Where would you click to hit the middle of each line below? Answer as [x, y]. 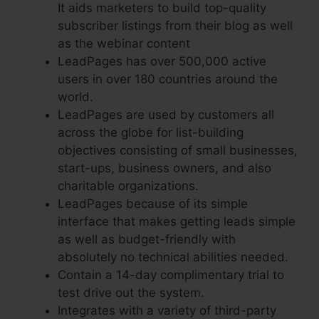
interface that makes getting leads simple [177, 222]
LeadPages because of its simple [153, 204]
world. [75, 97]
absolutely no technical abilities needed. [173, 257]
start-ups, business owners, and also [164, 168]
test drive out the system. [131, 293]
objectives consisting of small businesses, [178, 151]
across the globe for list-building [151, 133]
